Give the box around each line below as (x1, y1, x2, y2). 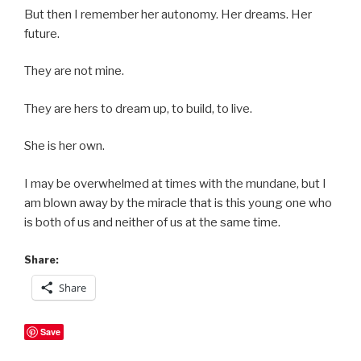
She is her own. (24, 139, 105, 154)
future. (24, 26, 60, 41)
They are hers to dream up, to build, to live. (24, 101, 252, 116)
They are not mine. (24, 64, 124, 79)
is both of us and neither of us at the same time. (24, 214, 280, 230)
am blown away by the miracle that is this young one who (24, 195, 332, 210)
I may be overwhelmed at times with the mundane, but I (24, 176, 326, 191)
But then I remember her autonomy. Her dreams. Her (24, 6, 312, 22)
